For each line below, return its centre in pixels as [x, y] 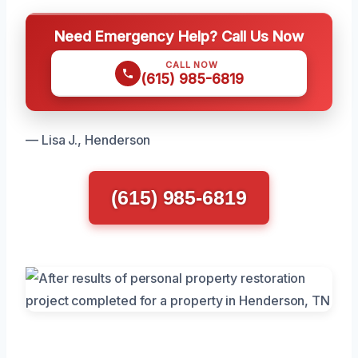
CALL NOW [192, 64]
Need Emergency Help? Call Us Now [179, 36]
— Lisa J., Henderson [88, 139]
